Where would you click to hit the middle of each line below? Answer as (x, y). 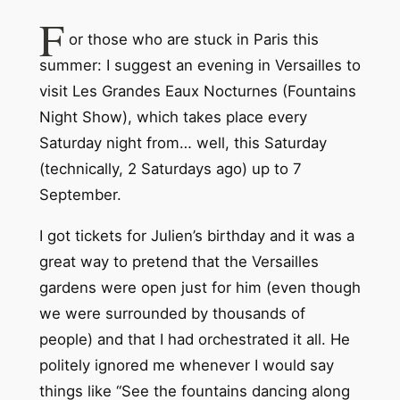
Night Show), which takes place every (173, 117)
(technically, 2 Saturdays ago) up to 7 (170, 168)
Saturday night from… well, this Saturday (183, 142)
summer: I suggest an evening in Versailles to (200, 65)
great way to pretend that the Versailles (179, 261)
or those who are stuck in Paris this (193, 39)
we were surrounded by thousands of (172, 313)
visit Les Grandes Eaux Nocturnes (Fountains (197, 91)
